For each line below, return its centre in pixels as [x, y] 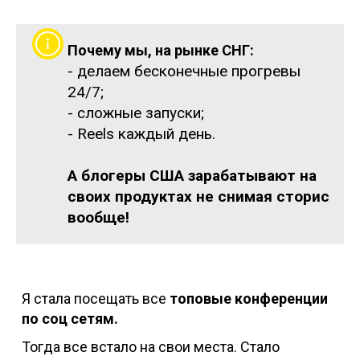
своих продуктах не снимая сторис [198, 196]
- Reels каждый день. [141, 133]
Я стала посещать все [95, 298]
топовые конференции [248, 298]
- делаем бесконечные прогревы [184, 71]
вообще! [98, 217]
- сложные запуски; [135, 112]
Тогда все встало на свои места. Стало [150, 346]
